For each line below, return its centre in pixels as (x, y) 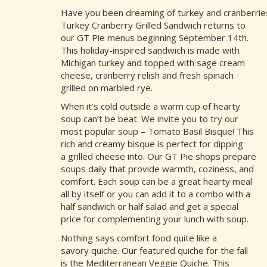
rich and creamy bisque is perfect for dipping (152, 144)
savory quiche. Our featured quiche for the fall (154, 250)
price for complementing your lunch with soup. (155, 219)
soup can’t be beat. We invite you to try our (150, 119)
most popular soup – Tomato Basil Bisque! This (157, 131)
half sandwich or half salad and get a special (150, 207)
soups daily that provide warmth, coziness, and (157, 169)
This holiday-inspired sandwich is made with (150, 50)
